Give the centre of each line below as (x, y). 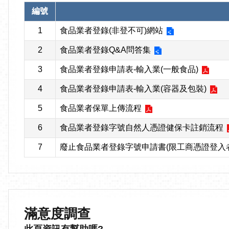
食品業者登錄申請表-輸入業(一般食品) (129, 70)
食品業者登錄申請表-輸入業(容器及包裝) (133, 89)
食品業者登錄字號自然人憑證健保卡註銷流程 (142, 128)
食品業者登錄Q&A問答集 (105, 50)
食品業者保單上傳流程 (101, 108)
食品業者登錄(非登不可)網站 (111, 31)
